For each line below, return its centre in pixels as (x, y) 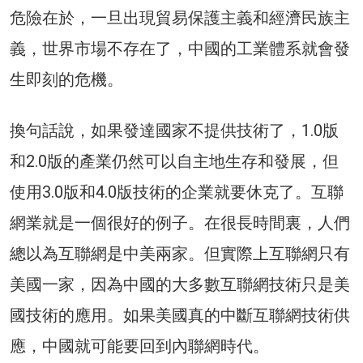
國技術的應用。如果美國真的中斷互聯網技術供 (180, 316)
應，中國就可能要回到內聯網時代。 (139, 346)
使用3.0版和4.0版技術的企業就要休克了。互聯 (177, 192)
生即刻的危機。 (66, 80)
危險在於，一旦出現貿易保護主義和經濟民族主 (180, 18)
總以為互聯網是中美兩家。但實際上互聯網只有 (180, 254)
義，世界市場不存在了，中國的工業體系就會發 (180, 49)
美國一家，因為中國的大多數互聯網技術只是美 (180, 285)
